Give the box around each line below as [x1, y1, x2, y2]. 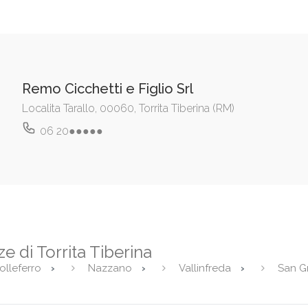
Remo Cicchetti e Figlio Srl [21, 80, 193, 97]
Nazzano [88, 261, 135, 274]
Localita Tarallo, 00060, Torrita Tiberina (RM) [21, 102, 234, 115]
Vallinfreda [179, 261, 234, 274]
